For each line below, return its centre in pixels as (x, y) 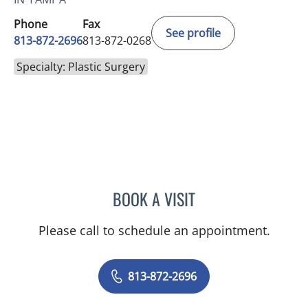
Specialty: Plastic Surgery (81, 67)
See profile (193, 33)
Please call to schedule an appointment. (154, 231)
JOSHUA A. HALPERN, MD (250, 197)
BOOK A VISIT (154, 199)
